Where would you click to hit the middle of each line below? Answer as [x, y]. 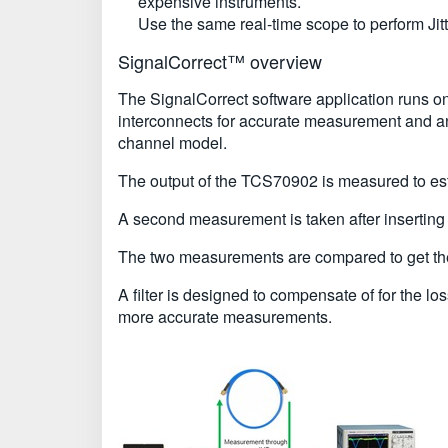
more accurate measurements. [225, 316]
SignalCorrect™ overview [220, 61]
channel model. [172, 142]
